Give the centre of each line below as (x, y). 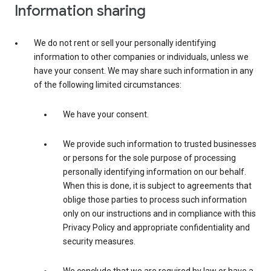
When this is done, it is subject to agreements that (157, 186)
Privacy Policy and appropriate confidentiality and (156, 228)
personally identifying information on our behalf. (155, 172)
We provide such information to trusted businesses (160, 144)
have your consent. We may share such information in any (144, 71)
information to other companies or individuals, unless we (141, 57)
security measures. (99, 242)
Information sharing (80, 11)
